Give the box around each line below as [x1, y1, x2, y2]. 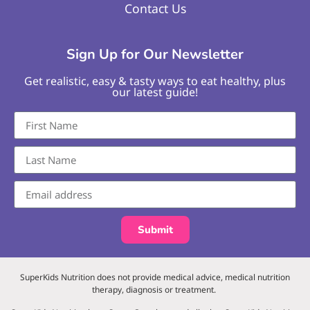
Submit [137, 222, 173, 237]
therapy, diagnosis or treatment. [92, 284, 218, 296]
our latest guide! [112, 84, 198, 100]
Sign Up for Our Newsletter [66, 45, 244, 64]
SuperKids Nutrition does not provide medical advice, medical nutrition [20, 271, 290, 284]
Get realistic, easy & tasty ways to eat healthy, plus [24, 73, 286, 89]
